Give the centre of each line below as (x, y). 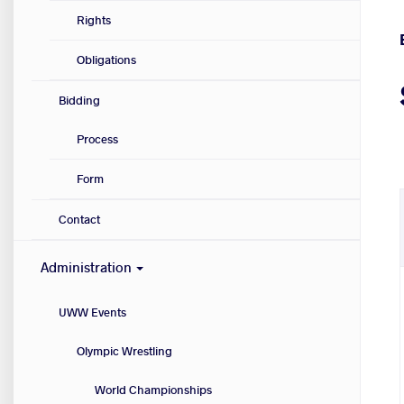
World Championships (153, 390)
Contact (79, 220)
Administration (87, 267)
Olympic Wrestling (124, 351)
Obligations (106, 60)
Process (97, 139)
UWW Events (92, 312)
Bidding (79, 101)
